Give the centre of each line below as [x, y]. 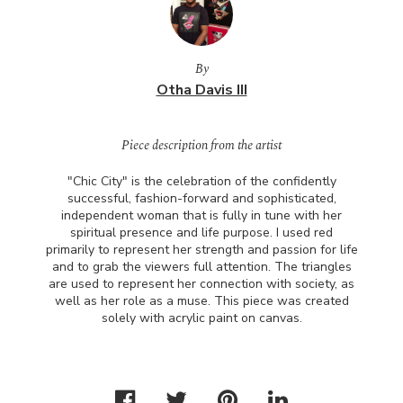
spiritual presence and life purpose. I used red [201, 233]
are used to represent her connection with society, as [201, 284]
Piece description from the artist [201, 145]
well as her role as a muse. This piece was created [201, 301]
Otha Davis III [201, 90]
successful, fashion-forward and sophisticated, [201, 198]
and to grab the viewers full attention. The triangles [201, 267]
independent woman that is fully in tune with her [201, 215]
